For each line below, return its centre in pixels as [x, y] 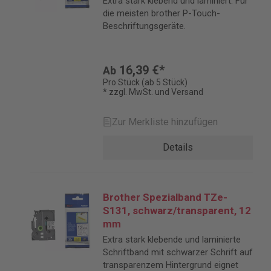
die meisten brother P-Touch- [162, 13]
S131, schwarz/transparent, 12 [177, 211]
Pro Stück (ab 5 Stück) [145, 82]
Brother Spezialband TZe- [165, 197]
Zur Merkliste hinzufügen [165, 122]
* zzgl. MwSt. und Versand [153, 92]
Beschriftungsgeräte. [144, 26]
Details [178, 147]
